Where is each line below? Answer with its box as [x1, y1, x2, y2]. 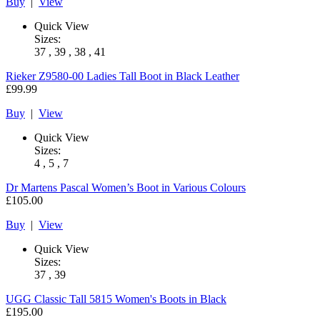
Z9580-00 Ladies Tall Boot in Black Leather [39, 69, 239, 82]
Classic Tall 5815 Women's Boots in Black [34, 292, 226, 305]
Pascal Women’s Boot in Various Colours [60, 181, 246, 194]
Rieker [6, 69, 36, 82]
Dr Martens [6, 181, 57, 194]
